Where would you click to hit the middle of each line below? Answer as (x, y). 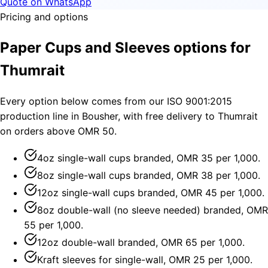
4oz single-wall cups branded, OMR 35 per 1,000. (149, 158)
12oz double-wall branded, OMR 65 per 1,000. (141, 242)
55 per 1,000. (54, 225)
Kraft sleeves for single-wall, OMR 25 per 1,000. (145, 259)
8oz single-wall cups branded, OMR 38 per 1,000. (149, 175)
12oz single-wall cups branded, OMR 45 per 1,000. (151, 192)
